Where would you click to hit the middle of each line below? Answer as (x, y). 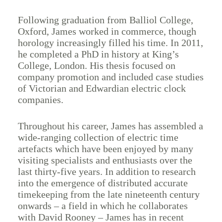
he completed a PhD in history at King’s (98, 54)
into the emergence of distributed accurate (103, 183)
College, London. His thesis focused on (96, 65)
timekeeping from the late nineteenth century (109, 194)
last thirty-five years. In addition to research (107, 171)
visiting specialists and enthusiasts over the (105, 160)
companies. (40, 99)
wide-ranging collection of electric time (98, 137)
